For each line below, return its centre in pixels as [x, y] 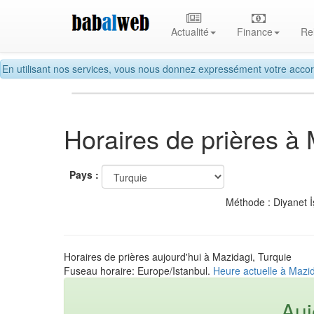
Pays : [84, 175]
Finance [255, 32]
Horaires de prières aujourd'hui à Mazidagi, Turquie [178, 256]
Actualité [190, 32]
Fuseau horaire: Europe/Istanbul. [138, 270]
